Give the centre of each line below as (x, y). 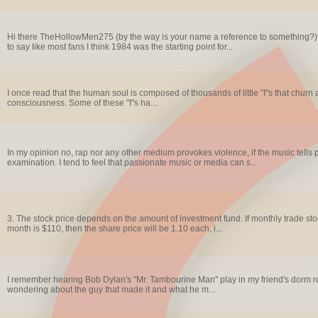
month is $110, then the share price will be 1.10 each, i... (114, 229)
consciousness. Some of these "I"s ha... (82, 103)
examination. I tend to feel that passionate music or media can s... (132, 163)
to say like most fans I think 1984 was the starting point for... (120, 47)
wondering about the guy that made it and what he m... (111, 290)
